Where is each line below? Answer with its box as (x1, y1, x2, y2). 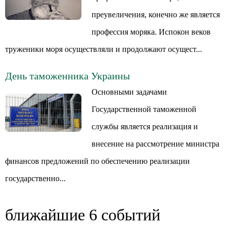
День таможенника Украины (5, 70, 130, 81)
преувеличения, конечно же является (92, 10, 220, 19)
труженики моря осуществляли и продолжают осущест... (5, 45, 202, 53)
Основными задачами (92, 88, 167, 96)
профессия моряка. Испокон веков (92, 27, 211, 36)
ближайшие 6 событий (5, 206, 160, 224)
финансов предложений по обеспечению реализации (5, 157, 190, 165)
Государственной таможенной (92, 105, 196, 113)
